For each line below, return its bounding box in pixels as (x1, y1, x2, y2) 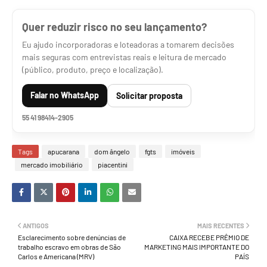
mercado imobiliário (21, 160, 83, 169)
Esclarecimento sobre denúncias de (18, 233, 126, 241)
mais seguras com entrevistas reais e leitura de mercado (22, 52, 226, 62)
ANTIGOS (23, 222, 49, 229)
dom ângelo (94, 147, 130, 156)
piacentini (98, 160, 128, 169)
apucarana (48, 147, 79, 156)
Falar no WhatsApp (30, 90, 99, 100)
